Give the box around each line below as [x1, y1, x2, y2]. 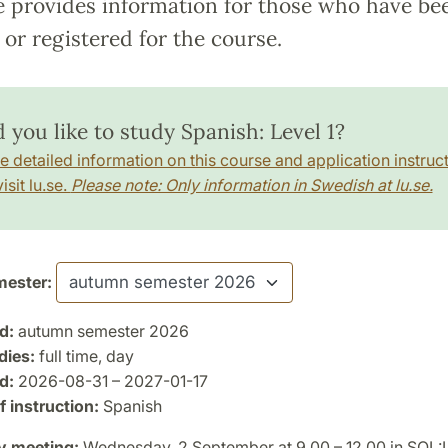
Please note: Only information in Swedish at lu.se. [70, 174, 433, 195]
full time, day [34, 345, 134, 366]
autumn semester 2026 [13, 320, 189, 341]
